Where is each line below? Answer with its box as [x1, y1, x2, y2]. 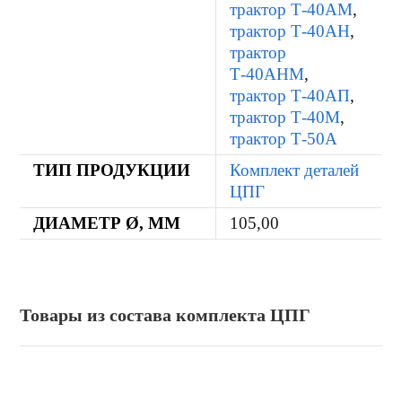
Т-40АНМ [230, 64, 305, 83]
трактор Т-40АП [230, 85, 351, 105]
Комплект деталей [230, 160, 360, 179]
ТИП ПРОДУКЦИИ [33, 160, 191, 179]
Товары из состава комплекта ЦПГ [20, 304, 311, 325]
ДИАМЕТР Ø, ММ [33, 213, 181, 232]
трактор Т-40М [230, 107, 341, 127]
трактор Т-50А [230, 128, 338, 148]
